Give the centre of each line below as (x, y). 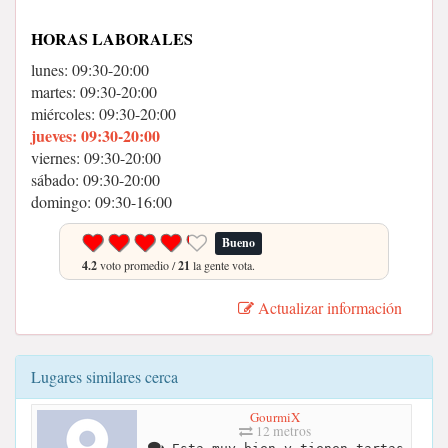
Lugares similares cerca (104, 376)
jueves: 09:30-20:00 (95, 135)
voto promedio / (137, 265)
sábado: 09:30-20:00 (95, 179)
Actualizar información (328, 307)
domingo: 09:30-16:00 (101, 201)
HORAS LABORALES (112, 38)
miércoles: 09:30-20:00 (103, 113)
